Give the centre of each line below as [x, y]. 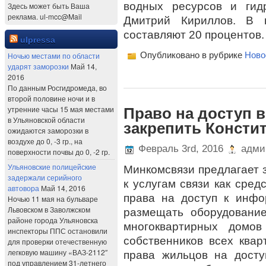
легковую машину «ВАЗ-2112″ [58, 252]
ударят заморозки [38, 66]
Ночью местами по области [54, 56]
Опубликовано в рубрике [191, 55]
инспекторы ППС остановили [58, 231]
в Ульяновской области [46, 120]
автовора [23, 188]
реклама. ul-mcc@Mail [45, 16]
